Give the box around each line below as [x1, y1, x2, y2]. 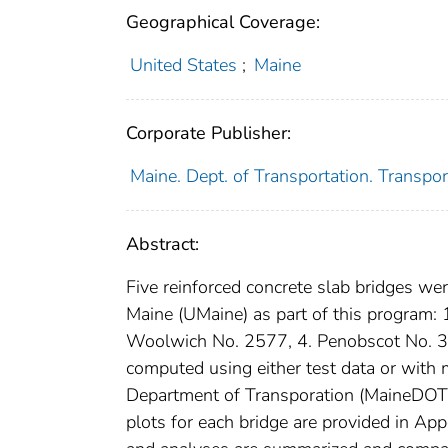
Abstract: [126, 231, 199, 256]
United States [129, 52, 237, 77]
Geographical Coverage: [126, 9, 320, 34]
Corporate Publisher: [126, 120, 291, 145]
